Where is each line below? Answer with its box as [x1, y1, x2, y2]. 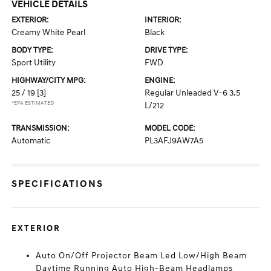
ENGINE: [145, 76, 175, 85]
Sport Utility [11, 57, 56, 68]
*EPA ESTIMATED [11, 100, 54, 106]
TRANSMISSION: [11, 123, 70, 133]
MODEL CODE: [145, 123, 195, 133]
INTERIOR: [145, 15, 181, 25]
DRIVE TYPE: [145, 45, 188, 55]
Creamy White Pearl [11, 27, 86, 38]
